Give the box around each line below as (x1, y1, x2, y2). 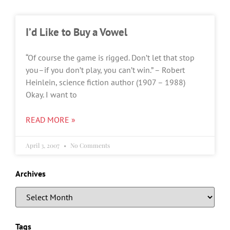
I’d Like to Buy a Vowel (26, 25, 127, 39)
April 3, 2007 (26, 141, 61, 149)
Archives (15, 168, 46, 179)
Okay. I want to (26, 89, 77, 100)
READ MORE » (26, 114, 75, 125)
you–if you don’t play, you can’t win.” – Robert (26, 65, 185, 75)
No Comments (69, 141, 110, 149)
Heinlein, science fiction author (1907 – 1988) (26, 77, 185, 87)
